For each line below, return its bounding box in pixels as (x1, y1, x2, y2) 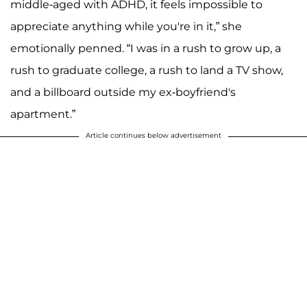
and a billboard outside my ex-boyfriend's (10, 86, 236, 99)
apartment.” (10, 108, 75, 121)
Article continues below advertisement (86, 131, 221, 140)
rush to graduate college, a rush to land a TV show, (10, 64, 283, 77)
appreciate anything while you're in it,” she (10, 20, 242, 34)
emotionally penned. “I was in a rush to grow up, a (10, 42, 281, 56)
